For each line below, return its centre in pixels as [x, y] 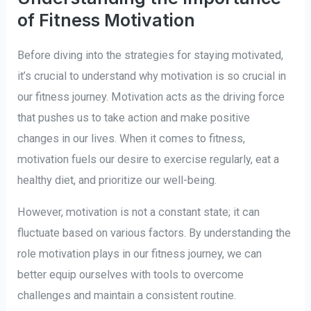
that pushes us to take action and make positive [134, 117]
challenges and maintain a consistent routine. [127, 296]
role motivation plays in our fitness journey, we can [140, 254]
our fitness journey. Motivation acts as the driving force [151, 96]
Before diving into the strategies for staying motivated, [151, 55]
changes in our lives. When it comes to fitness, [132, 138]
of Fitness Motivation [107, 20]
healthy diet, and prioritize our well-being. [117, 180]
